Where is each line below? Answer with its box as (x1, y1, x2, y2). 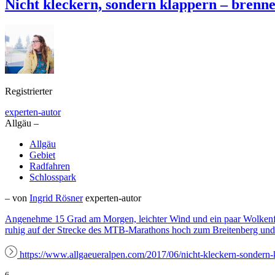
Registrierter (5, 86, 52, 97)
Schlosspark (29, 172, 76, 183)
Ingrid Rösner (29, 193, 83, 204)
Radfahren (29, 161, 70, 172)
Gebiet (29, 150, 55, 161)
